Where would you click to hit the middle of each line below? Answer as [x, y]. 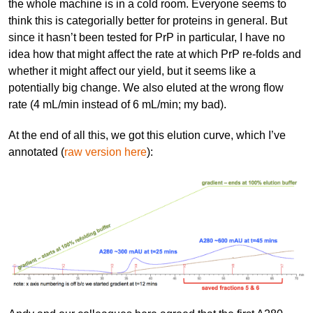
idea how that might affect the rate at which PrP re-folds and [155, 54]
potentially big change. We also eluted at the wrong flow [146, 87]
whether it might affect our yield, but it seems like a [132, 71]
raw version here [105, 152]
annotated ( [36, 152]
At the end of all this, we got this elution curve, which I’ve [147, 135]
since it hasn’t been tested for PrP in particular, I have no [147, 37]
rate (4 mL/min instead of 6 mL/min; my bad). [117, 104]
